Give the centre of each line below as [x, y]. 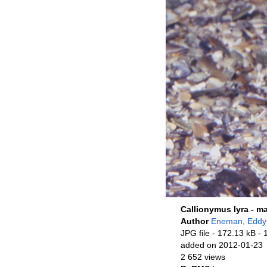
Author [196, 221]
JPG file [195, 233]
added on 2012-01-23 [222, 245]
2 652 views [203, 257]
